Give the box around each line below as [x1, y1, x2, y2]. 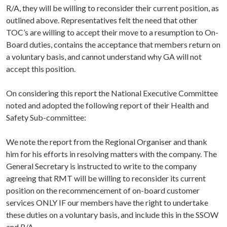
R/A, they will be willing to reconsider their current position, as [6, 3, 219, 13]
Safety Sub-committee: [6, 112, 86, 123]
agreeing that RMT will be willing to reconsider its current [6, 173, 206, 183]
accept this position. [6, 64, 75, 74]
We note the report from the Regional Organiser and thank [6, 137, 207, 147]
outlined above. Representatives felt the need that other [6, 15, 198, 25]
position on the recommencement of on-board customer [6, 185, 200, 196]
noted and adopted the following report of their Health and [6, 100, 209, 110]
